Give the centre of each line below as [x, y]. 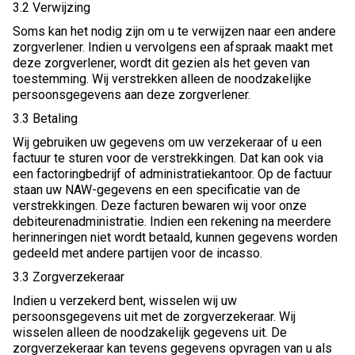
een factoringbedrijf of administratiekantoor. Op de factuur [172, 174]
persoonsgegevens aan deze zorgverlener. [132, 95]
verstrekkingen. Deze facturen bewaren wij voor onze [160, 206]
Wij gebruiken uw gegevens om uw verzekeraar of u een [167, 143]
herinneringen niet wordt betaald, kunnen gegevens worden [175, 238]
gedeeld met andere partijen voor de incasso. [137, 254]
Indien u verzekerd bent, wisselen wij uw [125, 301]
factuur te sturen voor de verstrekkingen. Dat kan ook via [168, 158]
